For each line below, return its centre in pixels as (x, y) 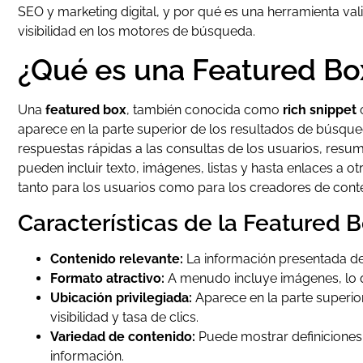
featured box (86, 110)
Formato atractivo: (107, 278)
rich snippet (320, 110)
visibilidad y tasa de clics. (124, 317)
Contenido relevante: (117, 258)
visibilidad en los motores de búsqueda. (137, 31)
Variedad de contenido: (123, 336)
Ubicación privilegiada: (121, 297)
